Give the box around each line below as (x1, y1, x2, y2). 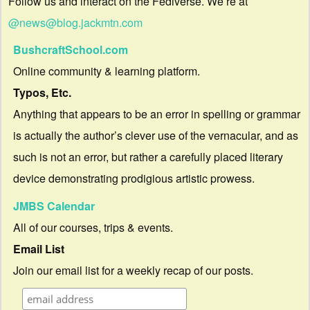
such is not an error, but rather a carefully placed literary (12, 149, 283, 165)
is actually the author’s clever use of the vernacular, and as (12, 127, 298, 144)
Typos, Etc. (12, 84, 71, 101)
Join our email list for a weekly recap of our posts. (12, 262, 253, 278)
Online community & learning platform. (12, 63, 200, 80)
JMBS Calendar (12, 197, 95, 214)
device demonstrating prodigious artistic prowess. (12, 170, 255, 187)
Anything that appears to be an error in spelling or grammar (12, 106, 300, 122)
